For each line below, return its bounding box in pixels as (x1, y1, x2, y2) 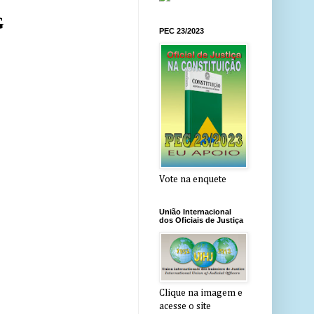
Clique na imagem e (159, 288, 243, 299)
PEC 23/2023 (159, 27, 204, 36)
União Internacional (159, 207, 231, 217)
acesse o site (159, 301, 211, 312)
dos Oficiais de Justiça (159, 216, 243, 225)
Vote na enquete (159, 175, 226, 185)
